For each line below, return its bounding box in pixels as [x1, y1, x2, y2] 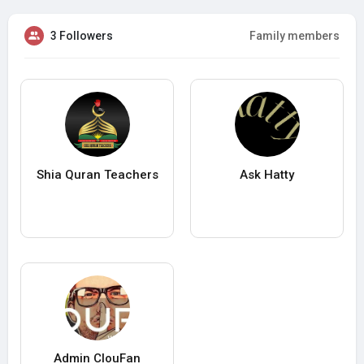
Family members [249, 29, 340, 43]
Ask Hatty [240, 167, 294, 183]
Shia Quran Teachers [36, 167, 158, 183]
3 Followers [50, 29, 113, 43]
